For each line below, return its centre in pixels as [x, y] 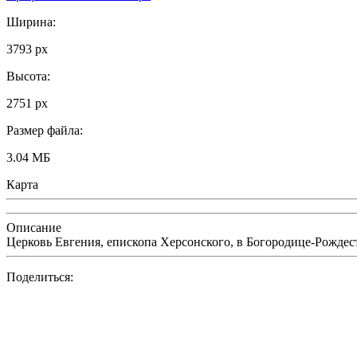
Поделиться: [40, 277]
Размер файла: [45, 130]
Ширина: [31, 22]
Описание [34, 227]
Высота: [28, 76]
